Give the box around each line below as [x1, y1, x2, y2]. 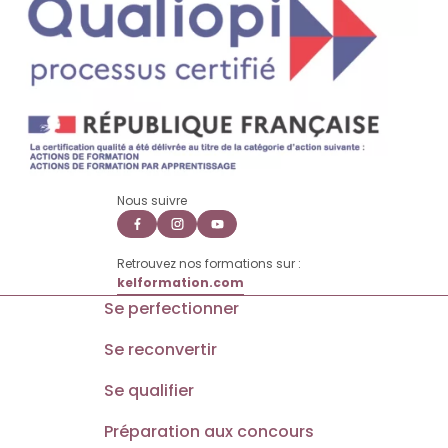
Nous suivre [117, 191, 187, 209]
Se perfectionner [104, 296, 239, 320]
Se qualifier [104, 378, 194, 402]
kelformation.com [117, 273, 244, 291]
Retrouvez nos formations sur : [117, 254, 301, 272]
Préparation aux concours [104, 419, 314, 443]
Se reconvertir [104, 337, 217, 361]
